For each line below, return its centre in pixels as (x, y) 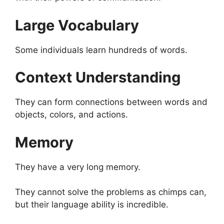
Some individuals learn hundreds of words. (101, 50)
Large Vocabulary (77, 25)
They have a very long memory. (78, 167)
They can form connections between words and (111, 102)
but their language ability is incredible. (92, 205)
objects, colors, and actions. (71, 115)
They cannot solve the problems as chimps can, (111, 192)
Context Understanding (98, 77)
